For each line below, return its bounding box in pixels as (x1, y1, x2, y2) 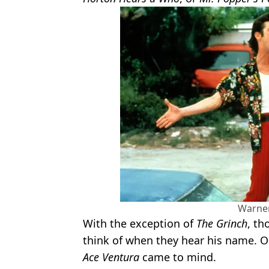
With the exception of (83, 216, 196, 231)
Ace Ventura (83, 249, 139, 264)
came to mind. (139, 249, 216, 264)
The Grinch (196, 216, 247, 231)
